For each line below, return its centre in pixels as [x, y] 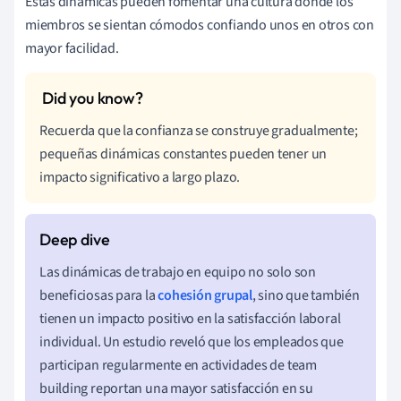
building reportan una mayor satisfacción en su [176, 388]
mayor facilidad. [72, 48]
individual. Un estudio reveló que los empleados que [192, 341]
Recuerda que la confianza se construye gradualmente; [199, 130]
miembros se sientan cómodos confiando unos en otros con [200, 25]
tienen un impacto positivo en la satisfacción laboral [190, 318]
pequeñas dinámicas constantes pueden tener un [183, 154]
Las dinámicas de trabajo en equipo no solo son [178, 272]
